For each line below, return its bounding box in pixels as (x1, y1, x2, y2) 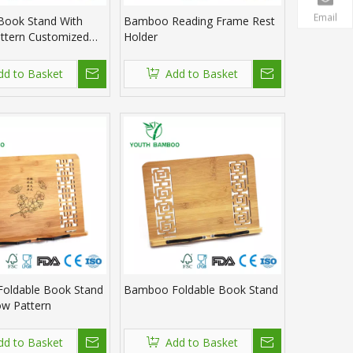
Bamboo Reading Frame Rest (124, 13, 275, 29)
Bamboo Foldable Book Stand (124, 282, 278, 298)
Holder (124, 29, 158, 45)
